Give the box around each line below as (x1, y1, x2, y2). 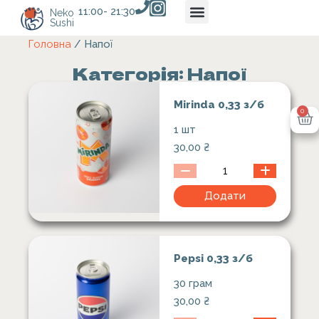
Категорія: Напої (72, 61, 247, 85)
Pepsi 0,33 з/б (174, 252, 253, 265)
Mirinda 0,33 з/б (174, 98, 264, 111)
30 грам (174, 277, 212, 290)
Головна (28, 38, 71, 51)
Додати (204, 189, 246, 202)
